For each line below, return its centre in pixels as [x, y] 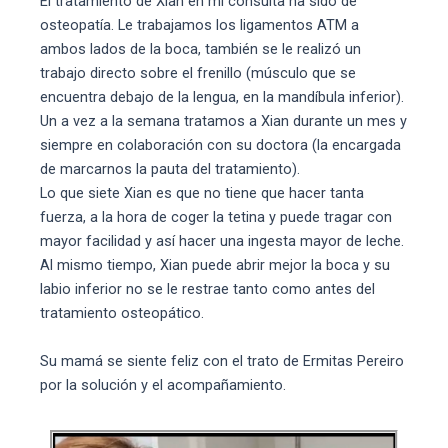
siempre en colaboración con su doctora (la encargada [220, 145]
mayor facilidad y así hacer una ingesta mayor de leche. [222, 241]
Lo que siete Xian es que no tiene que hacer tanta [202, 193]
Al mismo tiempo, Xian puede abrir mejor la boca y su [215, 265]
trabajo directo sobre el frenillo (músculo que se [198, 73]
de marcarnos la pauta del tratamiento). [170, 169]
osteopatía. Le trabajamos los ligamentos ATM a [199, 25]
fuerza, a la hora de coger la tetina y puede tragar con [216, 217]
